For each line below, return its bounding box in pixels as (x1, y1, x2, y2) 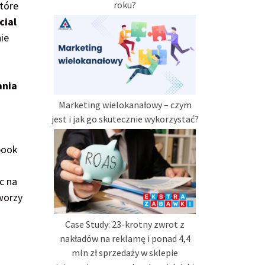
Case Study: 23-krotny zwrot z (65, 218, 185, 231)
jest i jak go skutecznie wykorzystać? (51, 113, 199, 125)
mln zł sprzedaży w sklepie (72, 247, 178, 259)
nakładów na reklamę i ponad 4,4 (59, 232, 190, 245)
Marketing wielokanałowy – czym (58, 99, 192, 111)
